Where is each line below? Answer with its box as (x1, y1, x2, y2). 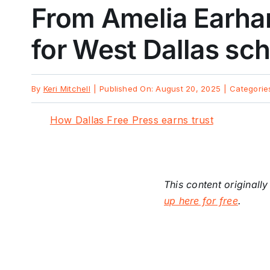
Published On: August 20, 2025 (99, 84, 221, 93)
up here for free (164, 195, 238, 207)
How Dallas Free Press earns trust (49, 114, 213, 126)
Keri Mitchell (43, 84, 90, 93)
